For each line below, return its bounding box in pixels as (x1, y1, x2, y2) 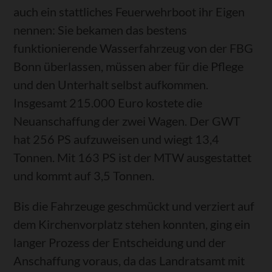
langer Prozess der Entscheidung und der (13, 235, 226, 250)
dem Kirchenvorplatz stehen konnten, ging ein (13, 217, 251, 232)
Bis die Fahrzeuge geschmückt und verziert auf (13, 199, 255, 214)
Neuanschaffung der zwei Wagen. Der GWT (13, 114, 241, 129)
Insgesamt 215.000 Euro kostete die (13, 95, 203, 110)
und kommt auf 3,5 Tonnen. (13, 168, 155, 183)
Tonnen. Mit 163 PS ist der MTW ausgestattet (13, 150, 252, 165)
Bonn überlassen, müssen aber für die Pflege (13, 59, 244, 74)
